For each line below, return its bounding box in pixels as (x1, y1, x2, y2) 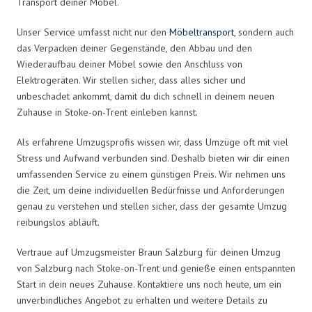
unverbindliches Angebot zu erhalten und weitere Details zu (17, 293, 267, 306)
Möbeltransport (169, 25, 234, 38)
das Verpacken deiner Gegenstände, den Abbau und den (17, 41, 252, 54)
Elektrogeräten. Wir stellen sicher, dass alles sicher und (17, 73, 246, 86)
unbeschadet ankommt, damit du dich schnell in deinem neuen (17, 89, 274, 102)
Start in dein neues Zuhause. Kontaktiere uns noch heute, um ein (17, 277, 281, 290)
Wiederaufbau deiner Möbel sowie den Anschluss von (17, 57, 242, 70)
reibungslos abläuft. (17, 215, 100, 228)
